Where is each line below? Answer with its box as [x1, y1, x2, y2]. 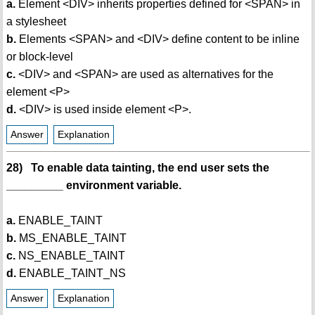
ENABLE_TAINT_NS [15, 267, 126, 280]
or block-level [6, 51, 73, 63]
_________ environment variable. [6, 179, 181, 192]
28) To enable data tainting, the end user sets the [6, 162, 269, 174]
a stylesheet [6, 15, 66, 28]
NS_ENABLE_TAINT [15, 250, 125, 262]
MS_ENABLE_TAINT [15, 232, 127, 245]
